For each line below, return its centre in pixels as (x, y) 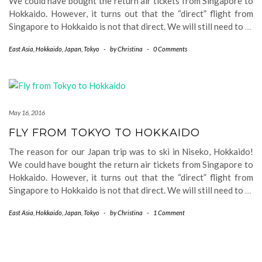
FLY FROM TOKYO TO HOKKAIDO (104, 133)
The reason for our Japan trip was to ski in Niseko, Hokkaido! (131, 151)
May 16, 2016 (27, 113)
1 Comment (169, 213)
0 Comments (170, 49)
